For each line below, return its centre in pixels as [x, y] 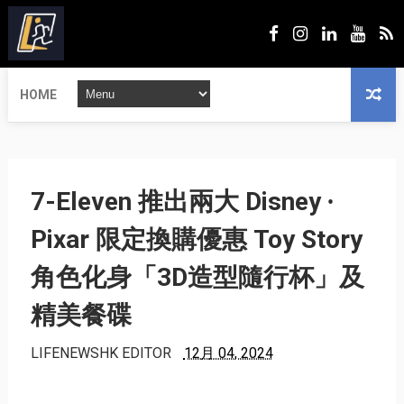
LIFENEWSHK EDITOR [101, 353]
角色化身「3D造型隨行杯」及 [197, 277]
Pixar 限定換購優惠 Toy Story [196, 239]
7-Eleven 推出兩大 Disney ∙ [182, 202]
